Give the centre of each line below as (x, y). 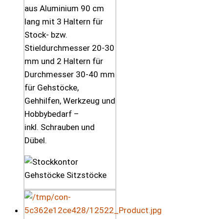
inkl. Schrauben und (60, 127)
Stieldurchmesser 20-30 (69, 48)
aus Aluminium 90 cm (64, 9)
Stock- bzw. (46, 35)
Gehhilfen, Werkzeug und (70, 101)
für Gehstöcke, (52, 88)
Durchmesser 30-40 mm (70, 75)
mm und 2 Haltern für (64, 61)
